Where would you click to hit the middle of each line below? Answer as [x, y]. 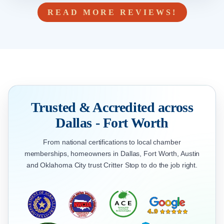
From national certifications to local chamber [112, 142]
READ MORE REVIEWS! [112, 12]
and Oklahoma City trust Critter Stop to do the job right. [112, 165]
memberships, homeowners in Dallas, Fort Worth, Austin [112, 154]
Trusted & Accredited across [112, 107]
